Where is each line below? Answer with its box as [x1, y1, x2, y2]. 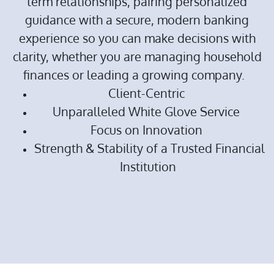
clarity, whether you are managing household [12, 48, 262, 65]
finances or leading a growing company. [23, 67, 251, 83]
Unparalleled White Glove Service [53, 103, 246, 120]
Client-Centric [108, 85, 191, 102]
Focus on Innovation [90, 122, 209, 138]
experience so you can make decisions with [18, 30, 256, 46]
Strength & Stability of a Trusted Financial [34, 140, 265, 157]
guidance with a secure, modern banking [25, 12, 249, 28]
